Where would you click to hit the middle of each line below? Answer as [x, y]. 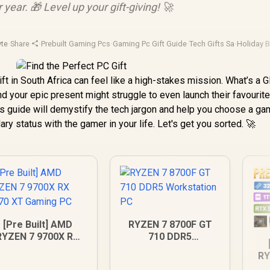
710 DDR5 [170, 237]
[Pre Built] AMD [37, 224]
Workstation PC [170, 249]
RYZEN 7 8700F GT [170, 224]
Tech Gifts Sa [212, 44]
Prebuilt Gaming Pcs [76, 44]
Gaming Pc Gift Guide [150, 44]
